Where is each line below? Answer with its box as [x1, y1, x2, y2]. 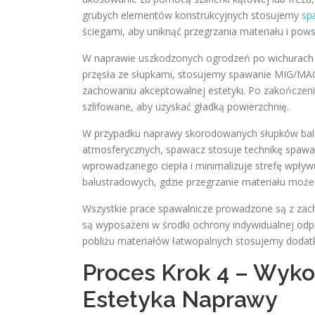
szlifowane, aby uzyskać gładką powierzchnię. [82, 100, 289, 113]
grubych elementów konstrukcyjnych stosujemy [82, 8, 302, 22]
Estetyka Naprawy [82, 286, 278, 312]
